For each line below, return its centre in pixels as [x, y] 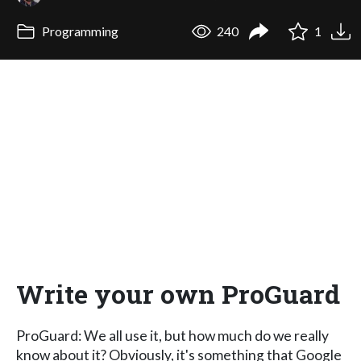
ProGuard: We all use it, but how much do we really [172, 335]
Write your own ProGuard [178, 293]
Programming [79, 31]
